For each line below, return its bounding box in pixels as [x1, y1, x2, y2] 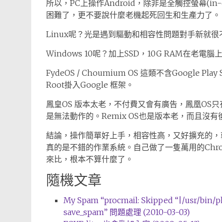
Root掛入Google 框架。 [46, 80, 134, 90]
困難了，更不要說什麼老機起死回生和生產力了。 [46, 10, 221, 20]
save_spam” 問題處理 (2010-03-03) [63, 207, 190, 217]
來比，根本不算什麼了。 [46, 154, 133, 164]
